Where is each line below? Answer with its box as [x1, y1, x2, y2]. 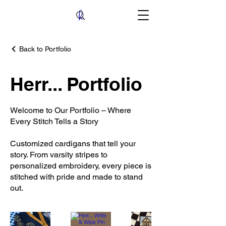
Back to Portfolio [19, 45, 71, 53]
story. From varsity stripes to [10, 150, 107, 159]
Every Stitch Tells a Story [10, 117, 98, 126]
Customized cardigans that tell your [10, 139, 136, 148]
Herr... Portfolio [10, 73, 142, 95]
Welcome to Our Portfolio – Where [10, 105, 131, 115]
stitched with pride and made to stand [10, 172, 143, 182]
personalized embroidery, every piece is [10, 161, 151, 171]
